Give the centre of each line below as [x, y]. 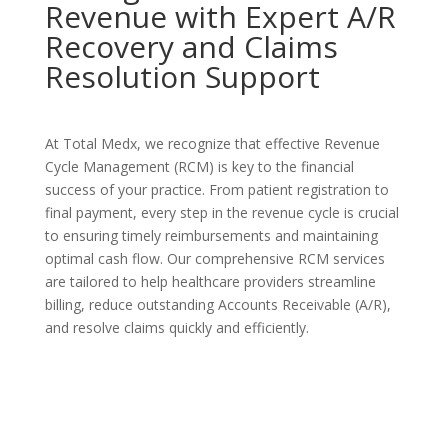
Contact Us [118, 394]
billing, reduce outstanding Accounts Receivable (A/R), [217, 305]
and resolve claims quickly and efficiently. [176, 328]
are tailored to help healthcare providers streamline [210, 282]
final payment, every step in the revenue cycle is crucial [221, 213]
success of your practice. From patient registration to [216, 190]
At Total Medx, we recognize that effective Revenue [212, 144]
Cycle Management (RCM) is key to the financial [199, 167]
